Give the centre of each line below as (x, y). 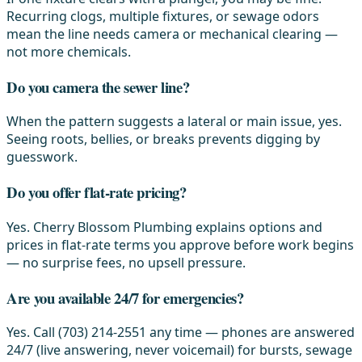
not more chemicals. (69, 52)
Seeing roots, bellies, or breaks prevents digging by (163, 139)
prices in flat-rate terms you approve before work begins (180, 244)
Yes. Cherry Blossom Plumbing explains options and (164, 227)
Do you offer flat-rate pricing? (97, 192)
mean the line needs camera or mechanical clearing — (172, 34)
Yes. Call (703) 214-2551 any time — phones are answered (181, 333)
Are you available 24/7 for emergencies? (125, 297)
